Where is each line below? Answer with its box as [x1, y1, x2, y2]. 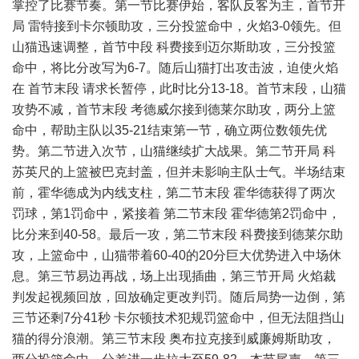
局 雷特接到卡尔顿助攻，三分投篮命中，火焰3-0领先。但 [12, 19, 341, 33]
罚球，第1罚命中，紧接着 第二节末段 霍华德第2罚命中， [12, 207, 341, 220]
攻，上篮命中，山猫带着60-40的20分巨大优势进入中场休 [12, 248, 341, 262]
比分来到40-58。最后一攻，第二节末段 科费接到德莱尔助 [12, 228, 343, 241]
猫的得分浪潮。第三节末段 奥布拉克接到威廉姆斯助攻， [12, 332, 336, 345]
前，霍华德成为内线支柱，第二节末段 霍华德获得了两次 [12, 186, 336, 200]
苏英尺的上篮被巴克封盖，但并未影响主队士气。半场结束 [12, 165, 345, 179]
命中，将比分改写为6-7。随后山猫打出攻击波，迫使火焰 [12, 61, 338, 75]
